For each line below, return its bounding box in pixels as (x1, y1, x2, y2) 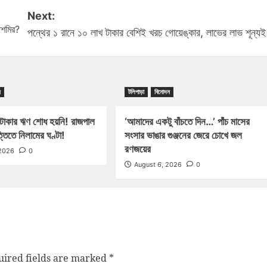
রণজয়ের (125, 143, 151, 156)
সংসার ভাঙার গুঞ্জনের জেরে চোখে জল (125, 129, 243, 142)
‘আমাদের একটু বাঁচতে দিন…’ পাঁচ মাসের (125, 116, 250, 128)
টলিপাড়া (128, 88, 145, 97)
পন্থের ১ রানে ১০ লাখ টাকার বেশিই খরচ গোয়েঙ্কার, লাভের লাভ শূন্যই (27, 26, 266, 39)
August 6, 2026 (134, 160, 182, 169)
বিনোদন (154, 88, 170, 97)
